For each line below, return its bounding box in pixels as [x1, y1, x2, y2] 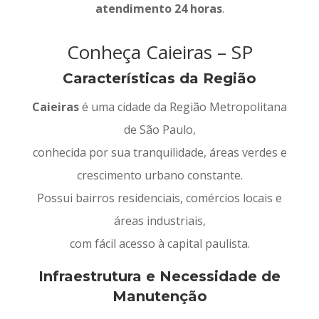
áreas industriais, [113, 213, 206, 229]
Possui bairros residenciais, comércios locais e [37, 190, 282, 206]
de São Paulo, [123, 122, 196, 138]
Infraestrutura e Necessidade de [38, 268, 281, 286]
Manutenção [112, 288, 207, 305]
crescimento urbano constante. [76, 167, 243, 184]
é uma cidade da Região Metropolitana [79, 99, 287, 115]
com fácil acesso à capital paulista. [69, 236, 250, 252]
